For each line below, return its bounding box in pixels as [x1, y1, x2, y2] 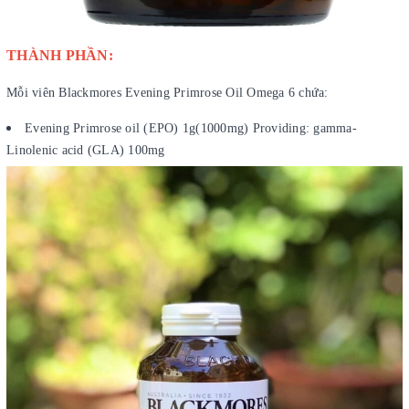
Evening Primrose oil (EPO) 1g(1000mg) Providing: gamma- [25, 121, 357, 136]
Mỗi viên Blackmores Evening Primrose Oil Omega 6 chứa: [6, 86, 329, 100]
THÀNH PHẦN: [6, 47, 113, 64]
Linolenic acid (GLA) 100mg [6, 143, 165, 158]
